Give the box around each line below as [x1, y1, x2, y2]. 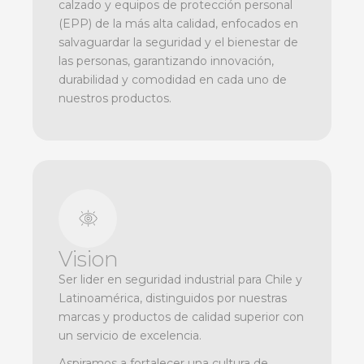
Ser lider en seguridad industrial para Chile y [58, 272, 302, 288]
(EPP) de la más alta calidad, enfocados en [58, 16, 298, 32]
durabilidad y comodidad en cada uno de [58, 72, 287, 88]
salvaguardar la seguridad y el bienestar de [58, 35, 298, 50]
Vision [58, 246, 119, 272]
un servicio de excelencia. [58, 328, 201, 344]
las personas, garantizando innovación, [58, 54, 274, 69]
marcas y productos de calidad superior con [58, 310, 304, 325]
